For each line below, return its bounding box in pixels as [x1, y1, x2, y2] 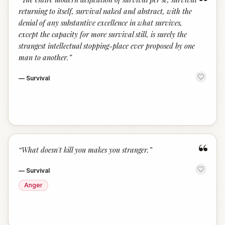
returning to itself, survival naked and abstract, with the [19, 6, 192, 16]
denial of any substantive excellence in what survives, [19, 18, 182, 28]
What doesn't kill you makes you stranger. [22, 145, 149, 155]
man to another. [19, 52, 69, 62]
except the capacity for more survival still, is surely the [19, 29, 187, 39]
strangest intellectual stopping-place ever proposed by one [19, 41, 195, 51]
